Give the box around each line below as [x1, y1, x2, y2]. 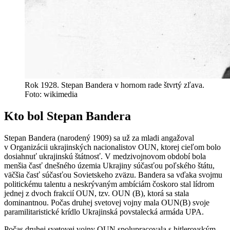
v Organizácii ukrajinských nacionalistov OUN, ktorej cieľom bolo [4, 143, 221, 152]
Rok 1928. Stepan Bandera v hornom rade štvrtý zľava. [25, 81, 204, 90]
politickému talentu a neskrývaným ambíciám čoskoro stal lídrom [4, 180, 214, 189]
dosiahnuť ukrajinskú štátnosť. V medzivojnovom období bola [4, 152, 206, 161]
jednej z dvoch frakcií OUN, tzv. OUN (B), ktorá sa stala [4, 189, 189, 198]
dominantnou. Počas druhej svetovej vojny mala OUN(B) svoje [4, 198, 209, 207]
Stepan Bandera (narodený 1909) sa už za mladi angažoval [4, 133, 194, 143]
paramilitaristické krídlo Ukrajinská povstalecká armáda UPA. [4, 207, 204, 217]
